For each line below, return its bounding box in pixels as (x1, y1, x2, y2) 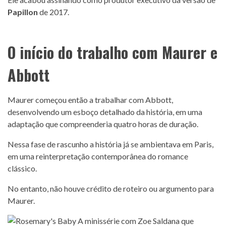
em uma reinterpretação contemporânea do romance (8, 151, 188, 161)
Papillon (8, 7, 39, 17)
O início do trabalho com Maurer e (8, 41, 217, 64)
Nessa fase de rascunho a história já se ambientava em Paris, (8, 139, 213, 149)
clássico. (8, 163, 37, 173)
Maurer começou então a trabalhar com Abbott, (8, 95, 173, 104)
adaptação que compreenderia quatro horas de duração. (8, 119, 198, 129)
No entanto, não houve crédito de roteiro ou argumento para (8, 184, 214, 193)
